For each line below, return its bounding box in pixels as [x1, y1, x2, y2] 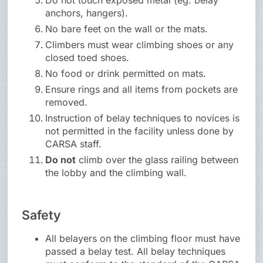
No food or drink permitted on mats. [45, 68, 207, 80]
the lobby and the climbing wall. [45, 167, 187, 179]
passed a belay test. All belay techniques [45, 245, 226, 258]
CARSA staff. [45, 138, 102, 150]
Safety [22, 207, 62, 223]
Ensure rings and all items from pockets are [45, 83, 238, 96]
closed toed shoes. [45, 52, 130, 64]
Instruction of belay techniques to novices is [45, 112, 240, 124]
